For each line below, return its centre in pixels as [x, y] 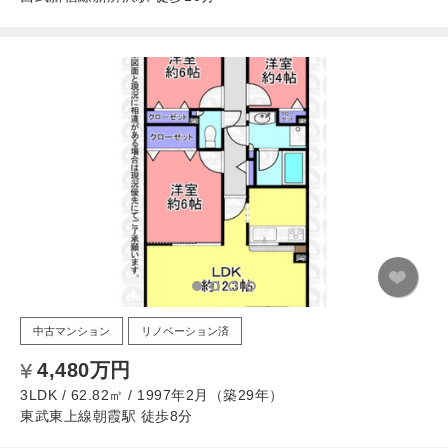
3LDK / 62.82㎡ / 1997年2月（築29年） [152, 394]
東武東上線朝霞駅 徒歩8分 [106, 415]
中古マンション [71, 330]
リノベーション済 [185, 330]
